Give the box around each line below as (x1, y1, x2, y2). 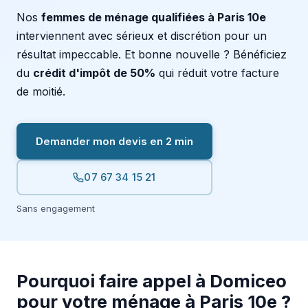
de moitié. (16, 84, 65, 98)
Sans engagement (16, 202, 95, 214)
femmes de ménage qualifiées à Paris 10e (41, 10, 266, 24)
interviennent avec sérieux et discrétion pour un (16, 28, 267, 43)
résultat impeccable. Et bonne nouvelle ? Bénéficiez (16, 47, 287, 61)
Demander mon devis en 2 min (36, 134, 193, 148)
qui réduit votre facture (155, 65, 279, 80)
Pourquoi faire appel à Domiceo (16, 269, 287, 291)
